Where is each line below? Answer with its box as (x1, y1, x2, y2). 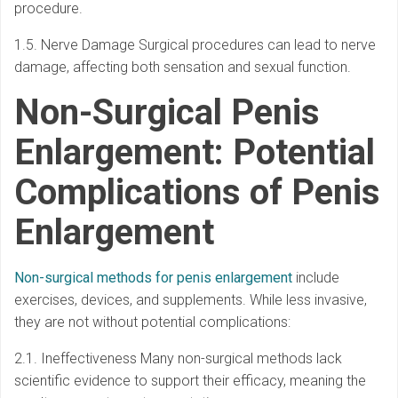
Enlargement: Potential (14, 131, 375, 174)
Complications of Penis (14, 171, 380, 214)
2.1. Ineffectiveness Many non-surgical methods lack (14, 350, 342, 368)
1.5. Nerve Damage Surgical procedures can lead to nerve (14, 36, 376, 54)
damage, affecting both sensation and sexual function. (14, 59, 351, 76)
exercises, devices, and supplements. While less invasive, (14, 291, 367, 309)
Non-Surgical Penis (14, 92, 320, 134)
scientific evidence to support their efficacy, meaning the (14, 372, 366, 390)
